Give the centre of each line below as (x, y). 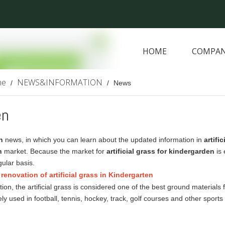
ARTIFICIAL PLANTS (180, 77)
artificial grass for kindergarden (160, 151)
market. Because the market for (54, 151)
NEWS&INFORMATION (60, 82)
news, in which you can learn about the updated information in (103, 140)
